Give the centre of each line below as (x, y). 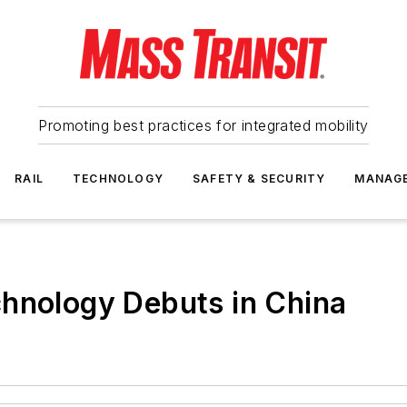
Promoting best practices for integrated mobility (203, 125)
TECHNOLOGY (118, 179)
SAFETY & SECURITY (259, 179)
